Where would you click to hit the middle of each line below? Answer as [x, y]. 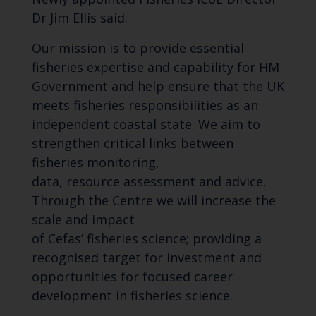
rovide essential [196, 48]
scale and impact [83, 220]
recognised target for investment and [146, 258]
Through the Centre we [104, 201]
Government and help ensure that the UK [158, 86]
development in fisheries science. [134, 296]
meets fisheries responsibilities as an [145, 105]
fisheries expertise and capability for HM [155, 67]
